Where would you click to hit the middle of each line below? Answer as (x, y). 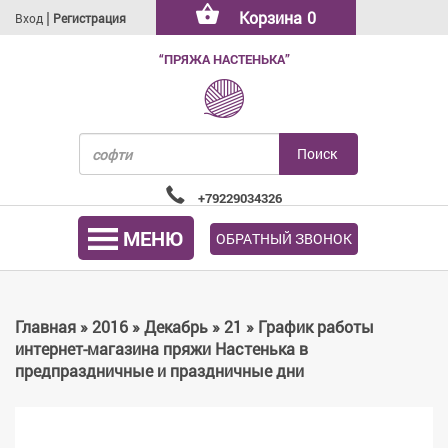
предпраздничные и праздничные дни (159, 370)
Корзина (270, 17)
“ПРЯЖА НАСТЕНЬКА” (224, 59)
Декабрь (176, 326)
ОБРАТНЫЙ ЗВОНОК (284, 238)
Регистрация (89, 17)
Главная (45, 326)
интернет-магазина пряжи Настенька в (161, 348)
